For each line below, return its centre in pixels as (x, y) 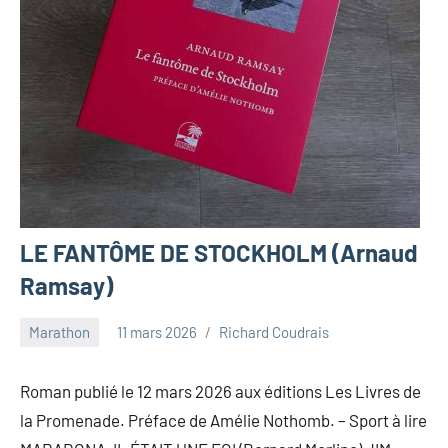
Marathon (59, 332)
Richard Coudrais (274, 332)
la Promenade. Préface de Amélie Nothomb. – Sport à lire (223, 419)
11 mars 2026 (157, 332)
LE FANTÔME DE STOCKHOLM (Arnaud (219, 252)
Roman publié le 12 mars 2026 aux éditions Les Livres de (220, 390)
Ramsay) (66, 285)
